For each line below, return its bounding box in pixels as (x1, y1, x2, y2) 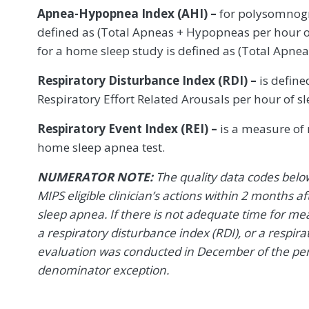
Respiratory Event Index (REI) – (37, 120, 217, 137)
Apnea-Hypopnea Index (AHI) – (37, 5, 217, 21)
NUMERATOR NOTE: (37, 168, 156, 185)
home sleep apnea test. (37, 139, 165, 155)
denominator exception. (37, 261, 169, 278)
